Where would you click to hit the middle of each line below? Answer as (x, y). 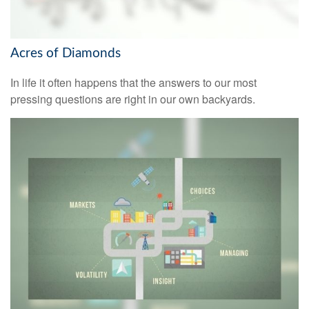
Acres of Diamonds (66, 54)
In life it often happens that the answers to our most (133, 83)
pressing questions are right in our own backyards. (133, 99)
